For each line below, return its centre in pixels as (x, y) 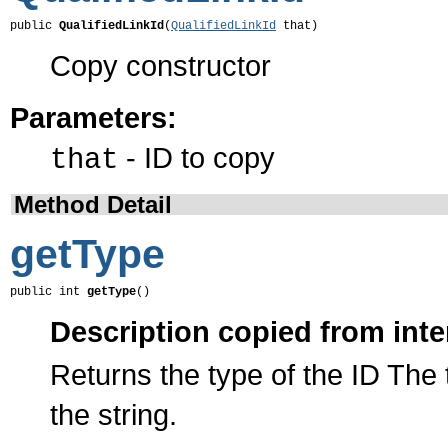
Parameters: (93, 118)
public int (48, 292)
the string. (113, 415)
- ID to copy (196, 158)
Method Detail (93, 205)
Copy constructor (160, 66)
